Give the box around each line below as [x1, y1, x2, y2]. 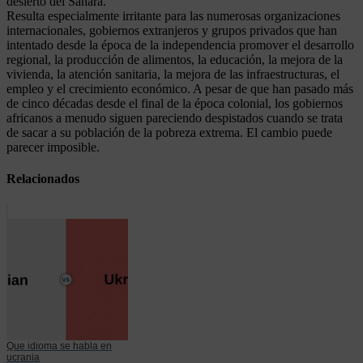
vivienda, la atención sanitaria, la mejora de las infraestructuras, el [6, 67, 340, 82]
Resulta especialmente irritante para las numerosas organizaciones [6, 9, 340, 23]
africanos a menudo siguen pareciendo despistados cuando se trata [6, 111, 343, 126]
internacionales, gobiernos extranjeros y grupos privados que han [6, 23, 337, 38]
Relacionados [6, 172, 79, 186]
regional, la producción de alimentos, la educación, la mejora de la [6, 53, 343, 67]
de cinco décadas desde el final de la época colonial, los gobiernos [6, 96, 343, 111]
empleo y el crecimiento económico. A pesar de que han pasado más [6, 82, 353, 96]
